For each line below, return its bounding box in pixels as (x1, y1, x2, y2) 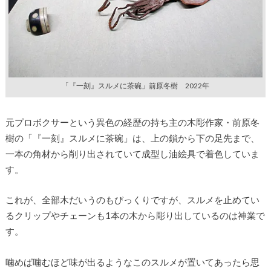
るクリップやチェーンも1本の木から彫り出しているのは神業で (5, 210, 265, 221)
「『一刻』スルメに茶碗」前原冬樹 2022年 (61, 82, 209, 90)
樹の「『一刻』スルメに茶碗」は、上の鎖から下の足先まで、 (5, 132, 260, 143)
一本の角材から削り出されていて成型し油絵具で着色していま (5, 148, 260, 159)
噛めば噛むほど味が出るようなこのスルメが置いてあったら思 (5, 256, 260, 267)
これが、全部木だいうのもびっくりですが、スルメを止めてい (5, 194, 260, 206)
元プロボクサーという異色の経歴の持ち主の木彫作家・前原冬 (5, 116, 260, 128)
